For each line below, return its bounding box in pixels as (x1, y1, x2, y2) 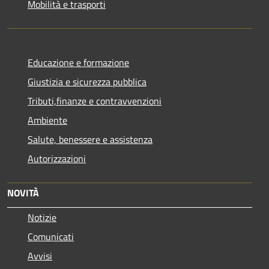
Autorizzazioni (28, 151, 86, 166)
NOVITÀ (7, 185, 39, 200)
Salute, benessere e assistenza (28, 131, 153, 147)
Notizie (28, 210, 56, 225)
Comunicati (28, 229, 74, 244)
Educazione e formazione (28, 55, 129, 70)
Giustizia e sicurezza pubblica (28, 74, 147, 89)
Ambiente (28, 112, 67, 127)
